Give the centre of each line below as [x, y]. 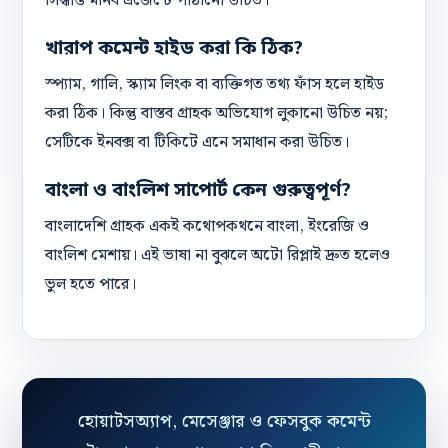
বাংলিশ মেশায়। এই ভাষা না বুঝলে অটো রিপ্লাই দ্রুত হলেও [217, 255]
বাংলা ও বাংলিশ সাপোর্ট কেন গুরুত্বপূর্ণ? [198, 191]
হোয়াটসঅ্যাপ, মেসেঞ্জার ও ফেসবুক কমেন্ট [224, 422]
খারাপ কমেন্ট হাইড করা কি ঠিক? [174, 49]
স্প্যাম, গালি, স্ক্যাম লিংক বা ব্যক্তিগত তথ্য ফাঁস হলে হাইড [214, 84]
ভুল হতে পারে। [90, 284]
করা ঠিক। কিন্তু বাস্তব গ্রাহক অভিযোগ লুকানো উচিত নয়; [216, 113]
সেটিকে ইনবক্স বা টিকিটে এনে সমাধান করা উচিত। [197, 142]
